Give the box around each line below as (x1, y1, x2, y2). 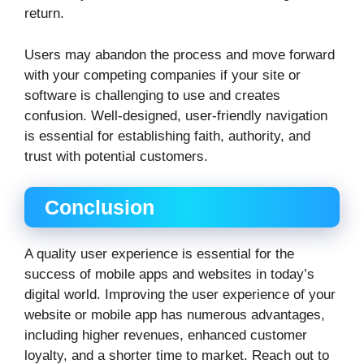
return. (24, 6, 64, 22)
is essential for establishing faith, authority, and (24, 128, 310, 144)
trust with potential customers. (24, 148, 208, 164)
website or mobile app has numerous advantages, (24, 307, 325, 323)
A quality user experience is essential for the (24, 246, 294, 262)
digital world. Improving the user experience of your (24, 287, 336, 303)
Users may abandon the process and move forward (24, 46, 335, 63)
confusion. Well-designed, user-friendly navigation (24, 107, 327, 123)
